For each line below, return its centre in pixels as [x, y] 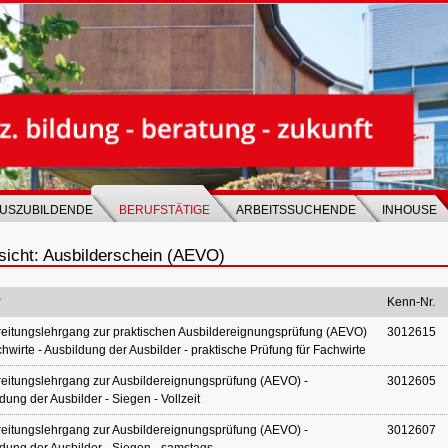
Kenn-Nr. [411, 302]
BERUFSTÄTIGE [164, 210]
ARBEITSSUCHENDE [296, 210]
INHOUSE [409, 210]
